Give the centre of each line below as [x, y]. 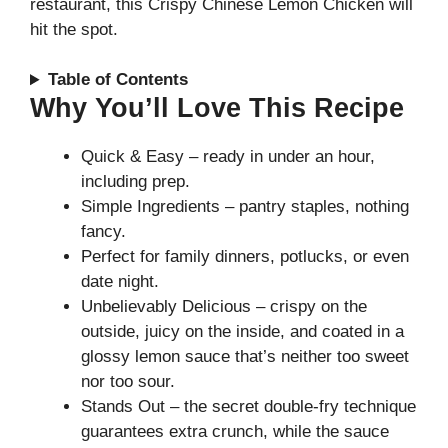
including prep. [135, 182]
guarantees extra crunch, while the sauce [235, 432]
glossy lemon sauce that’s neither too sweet [245, 357]
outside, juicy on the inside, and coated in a [242, 332]
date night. [120, 282]
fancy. [103, 232]
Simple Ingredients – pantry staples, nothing [245, 207]
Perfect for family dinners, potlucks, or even [245, 257]
